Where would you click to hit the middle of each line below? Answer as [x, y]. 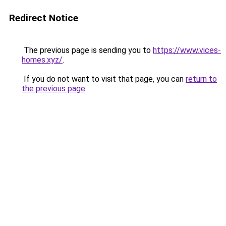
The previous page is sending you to [87, 50]
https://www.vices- [187, 50]
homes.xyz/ [42, 60]
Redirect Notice [44, 18]
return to [201, 79]
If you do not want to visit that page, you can [104, 79]
